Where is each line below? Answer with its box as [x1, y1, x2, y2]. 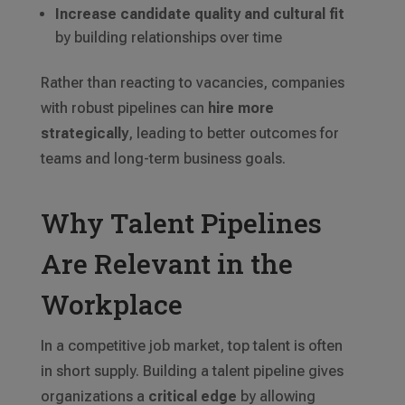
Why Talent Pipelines [40, 205, 322, 241]
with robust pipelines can [40, 99, 208, 118]
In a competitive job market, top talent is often [40, 337, 343, 355]
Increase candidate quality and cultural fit [54, 5, 344, 24]
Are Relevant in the [40, 246, 293, 282]
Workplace [40, 287, 183, 323]
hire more [207, 99, 274, 118]
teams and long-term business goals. [40, 150, 286, 168]
